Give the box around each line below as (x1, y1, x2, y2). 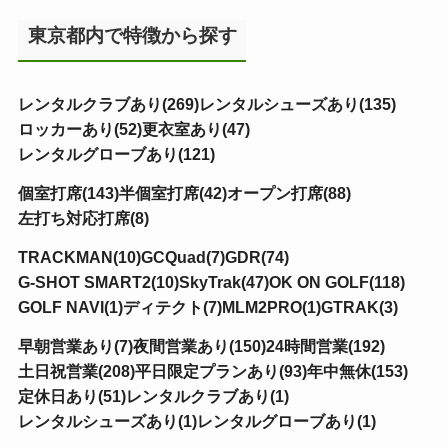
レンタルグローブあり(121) (17, 144, 215, 163)
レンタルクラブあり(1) (125, 386, 289, 405)
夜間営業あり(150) (132, 336, 266, 355)
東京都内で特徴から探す (27, 23, 237, 46)
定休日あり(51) (17, 386, 126, 405)
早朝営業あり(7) (17, 336, 133, 355)
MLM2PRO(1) (221, 297, 321, 316)
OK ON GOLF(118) (268, 272, 405, 291)
